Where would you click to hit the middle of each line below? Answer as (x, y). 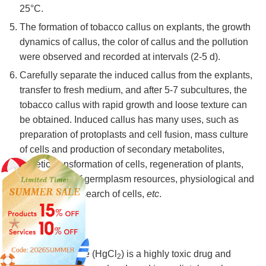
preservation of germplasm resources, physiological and (137, 179)
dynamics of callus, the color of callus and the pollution (134, 42)
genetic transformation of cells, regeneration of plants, (132, 164)
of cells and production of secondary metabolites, (122, 150)
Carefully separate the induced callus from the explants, (136, 75)
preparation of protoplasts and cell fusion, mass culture (134, 135)
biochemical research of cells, (83, 194)
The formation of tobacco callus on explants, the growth (135, 27)
